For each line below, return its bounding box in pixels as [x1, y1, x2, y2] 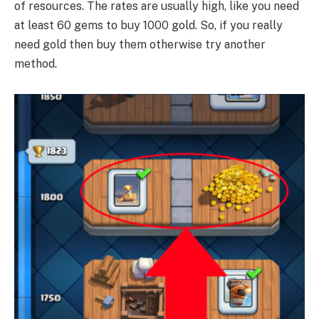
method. [14, 56, 57, 70]
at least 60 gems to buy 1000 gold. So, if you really [14, 18, 283, 32]
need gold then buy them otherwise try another [14, 37, 266, 51]
